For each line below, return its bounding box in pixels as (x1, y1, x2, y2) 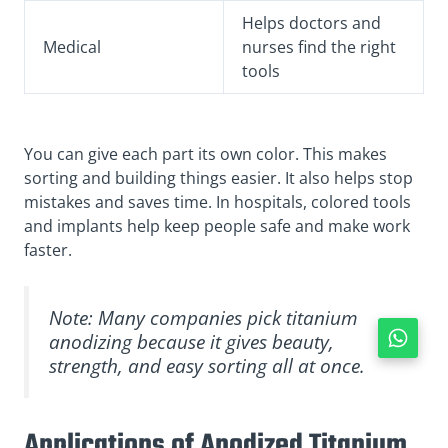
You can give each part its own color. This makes (24, 143, 387, 166)
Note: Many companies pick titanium (49, 304, 358, 332)
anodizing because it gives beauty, (49, 328, 334, 356)
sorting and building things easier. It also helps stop (24, 167, 413, 190)
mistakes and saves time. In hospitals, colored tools (24, 191, 411, 214)
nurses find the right (242, 36, 396, 59)
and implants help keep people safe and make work (24, 215, 410, 238)
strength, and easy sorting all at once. (49, 352, 365, 380)
